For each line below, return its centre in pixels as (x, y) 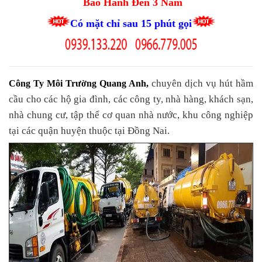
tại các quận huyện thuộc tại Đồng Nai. (89, 130)
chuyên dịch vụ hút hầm (202, 83)
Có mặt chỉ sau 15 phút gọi (131, 23)
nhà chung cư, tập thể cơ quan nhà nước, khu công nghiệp (131, 115)
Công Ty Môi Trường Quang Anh (77, 83)
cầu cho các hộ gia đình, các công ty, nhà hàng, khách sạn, (131, 99)
